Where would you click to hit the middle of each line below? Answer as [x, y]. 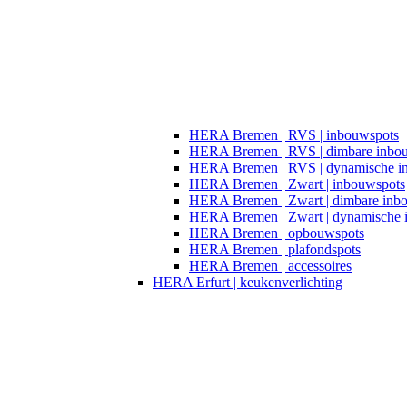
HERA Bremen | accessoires [270, 265]
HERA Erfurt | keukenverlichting [248, 282]
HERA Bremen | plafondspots [275, 249]
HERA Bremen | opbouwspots [277, 233]
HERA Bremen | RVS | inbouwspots [294, 134]
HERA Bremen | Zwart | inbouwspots [297, 184]
